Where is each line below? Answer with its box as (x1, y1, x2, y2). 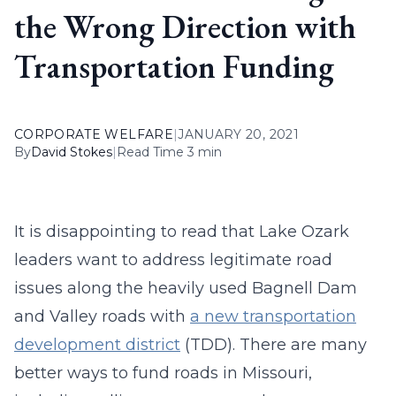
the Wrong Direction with (14, 6, 356, 48)
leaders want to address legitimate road (14, 250, 332, 270)
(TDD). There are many (180, 335, 367, 354)
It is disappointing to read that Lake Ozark (14, 222, 349, 241)
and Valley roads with (14, 307, 190, 326)
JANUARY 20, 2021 (178, 126, 299, 142)
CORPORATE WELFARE (14, 126, 173, 142)
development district (14, 335, 180, 354)
